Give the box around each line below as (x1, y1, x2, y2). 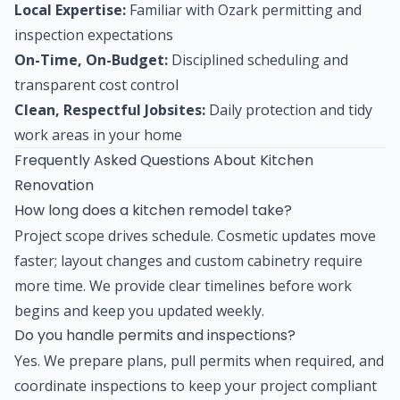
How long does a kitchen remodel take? (14, 199, 292, 221)
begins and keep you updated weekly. (14, 300, 264, 321)
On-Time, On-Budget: (14, 49, 168, 70)
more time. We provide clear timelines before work (14, 275, 352, 296)
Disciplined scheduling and (168, 49, 348, 70)
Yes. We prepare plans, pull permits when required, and (14, 350, 384, 371)
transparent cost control (14, 74, 179, 95)
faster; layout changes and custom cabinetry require (14, 250, 362, 271)
